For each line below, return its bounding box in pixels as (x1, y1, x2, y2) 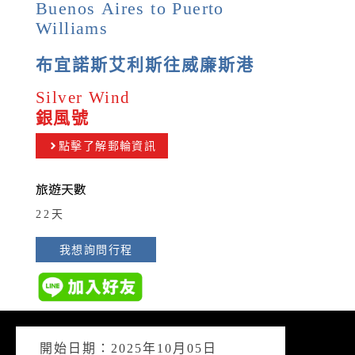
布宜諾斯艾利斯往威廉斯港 (36, 53, 254, 76)
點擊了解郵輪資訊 (59, 137, 157, 153)
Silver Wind (36, 86, 131, 109)
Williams (36, 15, 109, 39)
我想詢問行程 (59, 241, 133, 257)
